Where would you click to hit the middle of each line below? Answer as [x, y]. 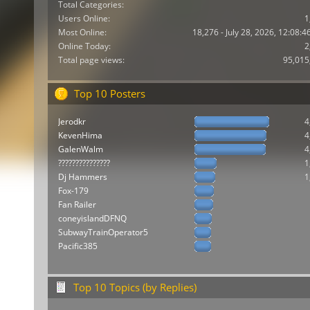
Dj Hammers [82, 177]
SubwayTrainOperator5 [103, 232]
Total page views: [91, 60]
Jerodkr [72, 122]
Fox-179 [73, 191]
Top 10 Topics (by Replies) [135, 287]
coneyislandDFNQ [92, 219]
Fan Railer [77, 205]
